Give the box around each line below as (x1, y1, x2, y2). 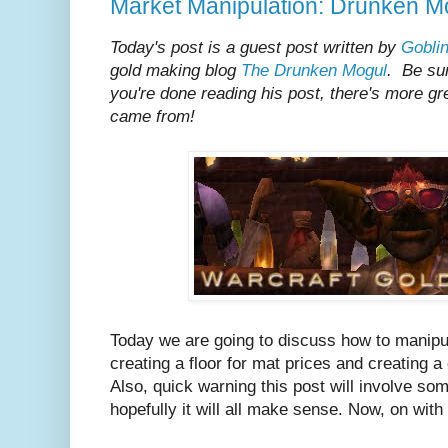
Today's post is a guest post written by (110, 37, 401, 57)
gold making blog (110, 60, 241, 80)
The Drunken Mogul (241, 60, 387, 80)
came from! (110, 106, 195, 126)
